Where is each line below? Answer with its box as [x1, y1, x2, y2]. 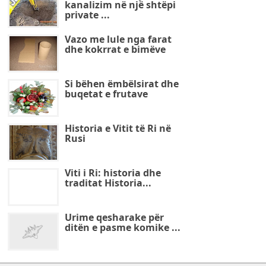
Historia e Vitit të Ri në [64, 122, 171, 135]
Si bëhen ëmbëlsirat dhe [64, 77, 179, 90]
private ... [64, 8, 110, 21]
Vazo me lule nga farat [64, 33, 172, 46]
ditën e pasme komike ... [64, 221, 180, 234]
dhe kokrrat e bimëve [64, 43, 166, 56]
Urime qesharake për [64, 211, 164, 224]
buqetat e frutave [64, 87, 148, 100]
